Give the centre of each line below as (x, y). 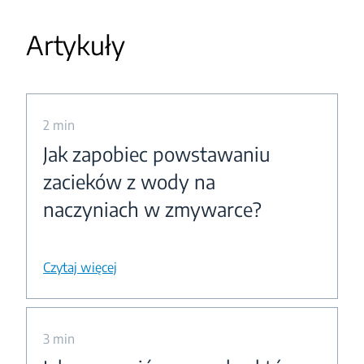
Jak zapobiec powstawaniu (157, 154)
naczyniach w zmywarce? (152, 209)
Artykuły (76, 45)
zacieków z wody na (129, 181)
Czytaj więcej (80, 267)
